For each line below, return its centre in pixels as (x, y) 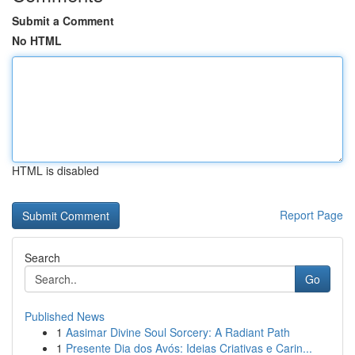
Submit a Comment (63, 21)
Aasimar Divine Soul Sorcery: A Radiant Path (178, 332)
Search (42, 258)
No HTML (37, 40)
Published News (65, 316)
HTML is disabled (55, 170)
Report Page (311, 215)
